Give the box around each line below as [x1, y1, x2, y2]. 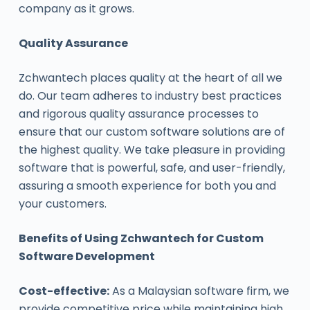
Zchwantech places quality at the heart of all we [18, 70, 282, 86]
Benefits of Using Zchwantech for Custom [18, 230, 264, 246]
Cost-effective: [18, 283, 109, 299]
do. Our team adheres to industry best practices [18, 88, 282, 104]
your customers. [18, 196, 107, 212]
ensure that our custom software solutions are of [18, 124, 285, 140]
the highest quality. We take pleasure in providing [18, 142, 285, 158]
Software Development [18, 248, 155, 264]
